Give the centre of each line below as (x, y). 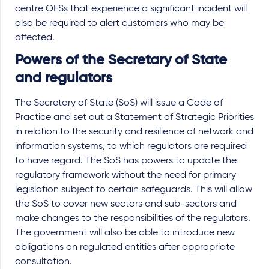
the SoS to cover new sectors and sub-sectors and (126, 204)
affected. (35, 38)
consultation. (44, 262)
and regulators (64, 78)
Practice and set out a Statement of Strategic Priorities (134, 118)
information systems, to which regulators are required (131, 147)
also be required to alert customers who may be (119, 23)
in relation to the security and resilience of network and (134, 132)
